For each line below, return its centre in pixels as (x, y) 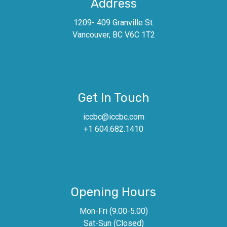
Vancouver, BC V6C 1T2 (113, 35)
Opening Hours (113, 192)
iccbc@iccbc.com (113, 117)
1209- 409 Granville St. (113, 23)
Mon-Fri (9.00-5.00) (113, 211)
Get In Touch (113, 98)
